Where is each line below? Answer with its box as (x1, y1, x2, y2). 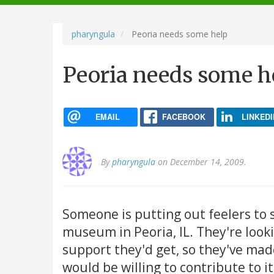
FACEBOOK (161, 111, 206, 122)
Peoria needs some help (129, 28, 228, 40)
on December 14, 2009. (155, 156, 246, 168)
